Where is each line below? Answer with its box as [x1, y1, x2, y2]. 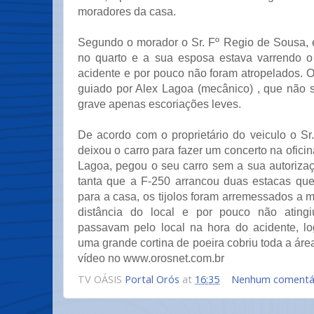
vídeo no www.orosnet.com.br [78, 252, 224, 264]
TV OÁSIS [78, 271, 125, 286]
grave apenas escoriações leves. [78, 97, 244, 110]
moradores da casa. [78, 5, 176, 18]
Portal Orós [125, 271, 179, 286]
